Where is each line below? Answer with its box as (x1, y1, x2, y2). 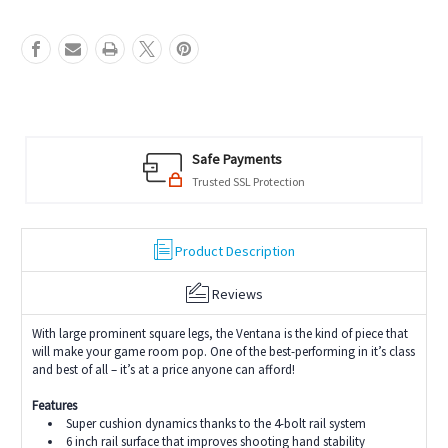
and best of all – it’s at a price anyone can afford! (32, 360, 295, 378)
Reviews (211, 284, 263, 303)
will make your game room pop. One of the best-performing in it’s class (32, 342, 415, 360)
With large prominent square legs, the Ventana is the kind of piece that (32, 324, 408, 342)
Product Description (174, 241, 295, 260)
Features (32, 396, 77, 414)
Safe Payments (192, 149, 282, 168)
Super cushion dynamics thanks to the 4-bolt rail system (66, 414, 367, 432)
